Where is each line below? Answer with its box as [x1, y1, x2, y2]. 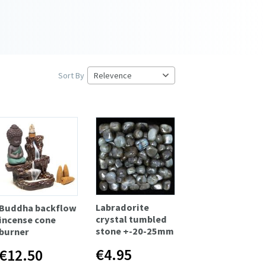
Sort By [58, 69, 84, 81]
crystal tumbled [96, 213, 167, 225]
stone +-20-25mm [96, 224, 175, 237]
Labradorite [96, 201, 150, 213]
